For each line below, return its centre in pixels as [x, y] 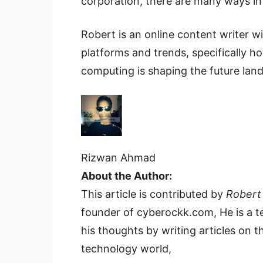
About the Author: [127, 176]
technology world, [126, 249]
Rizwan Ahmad [118, 158]
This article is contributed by [154, 194]
